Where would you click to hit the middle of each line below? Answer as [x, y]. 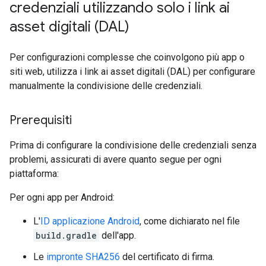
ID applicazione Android [90, 221]
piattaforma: [34, 174]
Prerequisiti [41, 120]
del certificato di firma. [167, 257]
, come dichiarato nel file [190, 221]
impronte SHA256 [83, 257]
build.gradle [66, 235]
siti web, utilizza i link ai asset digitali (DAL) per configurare [132, 72]
